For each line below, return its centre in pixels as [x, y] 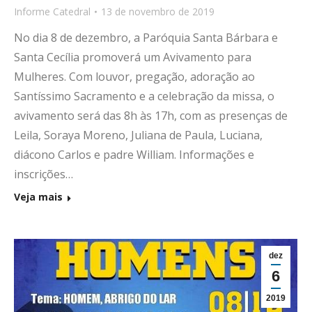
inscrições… [44, 174]
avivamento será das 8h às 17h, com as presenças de [151, 116]
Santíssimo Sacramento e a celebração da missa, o [144, 96]
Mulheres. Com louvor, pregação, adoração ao [134, 77]
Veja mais [38, 197]
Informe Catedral [52, 12]
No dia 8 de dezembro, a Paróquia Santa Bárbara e [146, 38]
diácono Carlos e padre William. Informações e [134, 155]
